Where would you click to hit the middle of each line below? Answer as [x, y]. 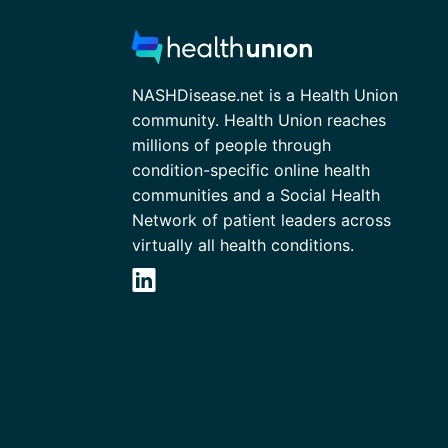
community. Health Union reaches [259, 119]
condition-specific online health [251, 169]
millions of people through [231, 144]
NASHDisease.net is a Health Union [265, 94]
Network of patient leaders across [261, 219]
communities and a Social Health [256, 194]
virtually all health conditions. [243, 244]
